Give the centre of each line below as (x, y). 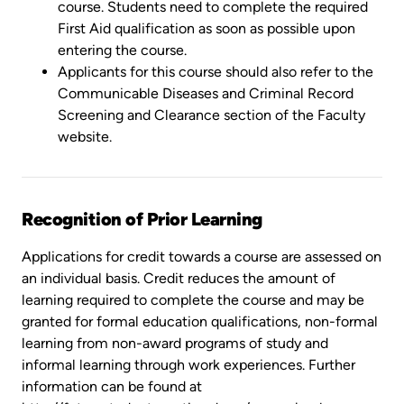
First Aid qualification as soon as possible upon (207, 28)
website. (85, 136)
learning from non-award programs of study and (175, 343)
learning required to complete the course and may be (193, 299)
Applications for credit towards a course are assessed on (202, 256)
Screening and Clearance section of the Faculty (211, 115)
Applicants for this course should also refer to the (216, 71)
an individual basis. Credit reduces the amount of (179, 278)
